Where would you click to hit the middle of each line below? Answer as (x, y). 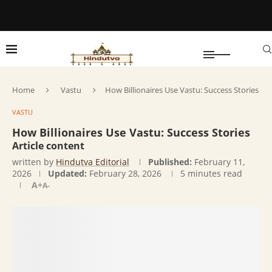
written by (34, 162)
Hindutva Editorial (93, 162)
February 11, (219, 162)
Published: (170, 162)
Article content (48, 146)
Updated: (67, 173)
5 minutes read (211, 173)
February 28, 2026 (125, 173)
